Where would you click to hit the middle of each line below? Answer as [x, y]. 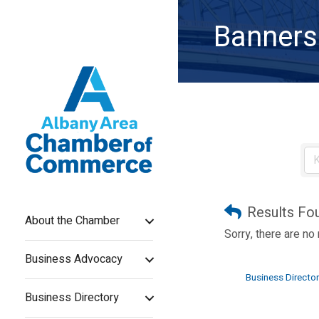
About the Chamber [72, 221]
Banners [266, 37]
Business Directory [72, 298]
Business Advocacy [74, 260]
